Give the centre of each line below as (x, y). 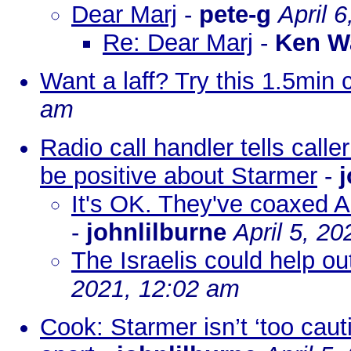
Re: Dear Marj (178, 43)
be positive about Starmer (179, 176)
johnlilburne (156, 232)
